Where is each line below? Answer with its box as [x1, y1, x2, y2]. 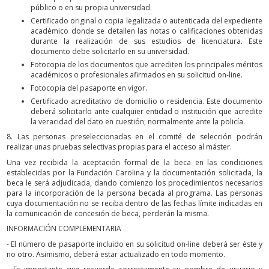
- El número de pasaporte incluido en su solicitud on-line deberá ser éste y [7, 238, 262, 249]
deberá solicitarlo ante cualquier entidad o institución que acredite [31, 106, 262, 116]
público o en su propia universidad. [31, 2, 152, 13]
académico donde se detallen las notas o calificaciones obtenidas [31, 25, 262, 36]
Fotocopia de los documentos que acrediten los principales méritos [31, 59, 262, 70]
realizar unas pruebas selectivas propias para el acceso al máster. [7, 142, 232, 153]
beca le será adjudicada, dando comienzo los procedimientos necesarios [7, 177, 262, 188]
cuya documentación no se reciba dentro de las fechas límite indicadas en [7, 198, 262, 208]
